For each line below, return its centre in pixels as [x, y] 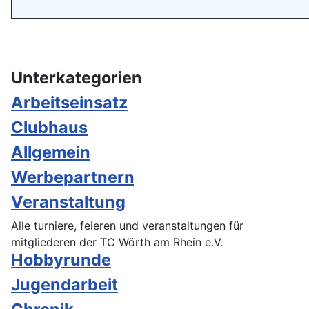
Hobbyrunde [61, 259]
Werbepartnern [73, 177]
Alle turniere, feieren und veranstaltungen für [127, 225]
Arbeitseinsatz [69, 102]
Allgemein [51, 152]
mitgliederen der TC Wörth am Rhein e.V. [117, 242]
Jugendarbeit [64, 284]
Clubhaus [49, 127]
